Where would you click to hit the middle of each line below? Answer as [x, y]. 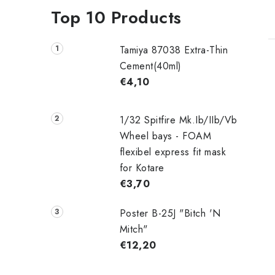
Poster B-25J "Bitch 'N [170, 213]
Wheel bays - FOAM [165, 136]
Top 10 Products [116, 17]
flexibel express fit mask [173, 152]
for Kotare [142, 168]
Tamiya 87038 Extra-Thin [174, 50]
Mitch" [134, 229]
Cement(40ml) [150, 66]
